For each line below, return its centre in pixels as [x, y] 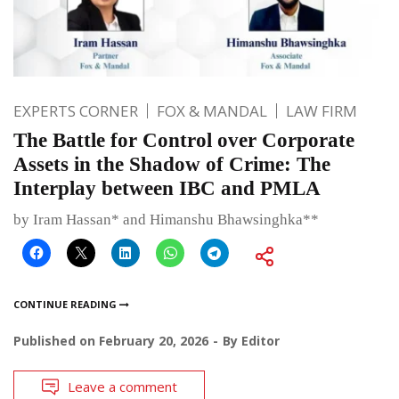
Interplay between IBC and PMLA [167, 188]
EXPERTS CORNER [76, 110]
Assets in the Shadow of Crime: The [172, 164]
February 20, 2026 [154, 340]
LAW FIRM [322, 110]
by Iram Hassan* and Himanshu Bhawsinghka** [166, 219]
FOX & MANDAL [212, 110]
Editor [261, 340]
